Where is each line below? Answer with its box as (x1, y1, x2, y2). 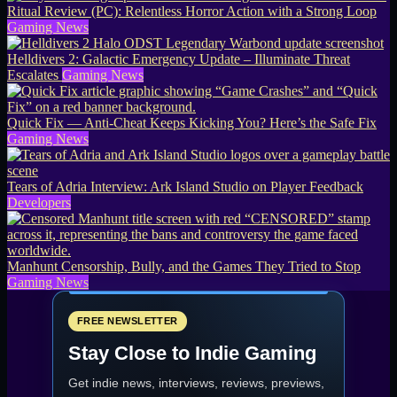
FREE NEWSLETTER (77, 315, 178, 327)
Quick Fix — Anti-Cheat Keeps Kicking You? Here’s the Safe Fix (7, 115, 377, 131)
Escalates (7, 67, 58, 83)
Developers (7, 195, 71, 211)
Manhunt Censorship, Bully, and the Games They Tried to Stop (7, 259, 361, 275)
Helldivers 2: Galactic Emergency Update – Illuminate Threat (7, 51, 350, 67)
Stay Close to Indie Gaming (68, 342, 316, 365)
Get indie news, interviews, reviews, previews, (68, 376, 324, 391)
